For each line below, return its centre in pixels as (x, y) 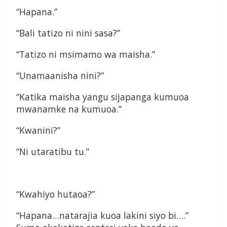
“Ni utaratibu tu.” (53, 152)
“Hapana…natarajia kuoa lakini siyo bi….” (102, 216)
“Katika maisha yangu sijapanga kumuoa (103, 97)
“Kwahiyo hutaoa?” (55, 194)
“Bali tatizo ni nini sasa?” (68, 33)
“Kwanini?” (38, 130)
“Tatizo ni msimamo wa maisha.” (86, 54)
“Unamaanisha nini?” (60, 76)
